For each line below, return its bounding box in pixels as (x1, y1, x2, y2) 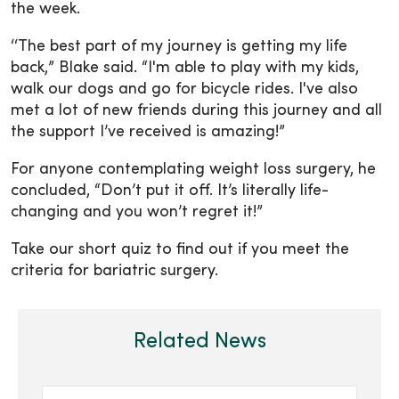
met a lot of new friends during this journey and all (11, 102, 382, 118)
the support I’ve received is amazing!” (11, 124, 285, 140)
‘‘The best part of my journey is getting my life (11, 38, 347, 54)
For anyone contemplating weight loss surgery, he (11, 161, 376, 177)
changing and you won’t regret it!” (11, 204, 263, 220)
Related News (133, 331, 266, 352)
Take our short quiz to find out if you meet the (11, 241, 349, 257)
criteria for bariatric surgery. (11, 263, 223, 279)
